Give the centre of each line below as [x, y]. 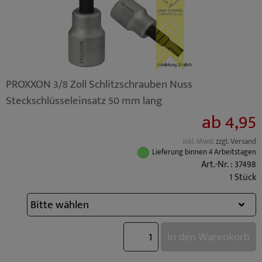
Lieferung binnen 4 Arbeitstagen [204, 152]
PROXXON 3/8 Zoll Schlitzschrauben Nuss [99, 84]
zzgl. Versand [236, 142]
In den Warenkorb [208, 237]
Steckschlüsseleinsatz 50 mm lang [84, 100]
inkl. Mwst [199, 142]
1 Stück [243, 177]
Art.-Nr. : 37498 [229, 164]
